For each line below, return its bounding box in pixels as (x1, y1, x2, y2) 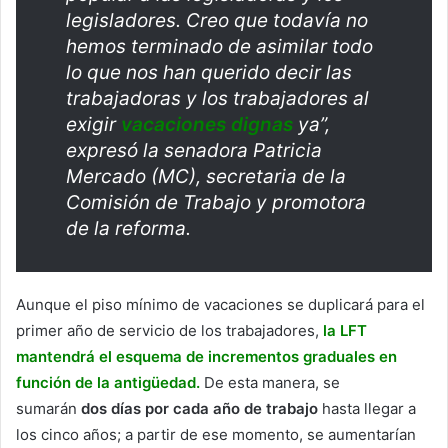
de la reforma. (66, 217, 191, 241)
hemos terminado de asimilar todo (66, 35, 373, 59)
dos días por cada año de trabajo (81, 399, 318, 419)
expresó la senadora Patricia (66, 139, 322, 163)
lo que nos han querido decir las (66, 61, 352, 85)
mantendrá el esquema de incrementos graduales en (16, 347, 397, 367)
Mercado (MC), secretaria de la (66, 165, 346, 189)
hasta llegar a (318, 399, 416, 419)
